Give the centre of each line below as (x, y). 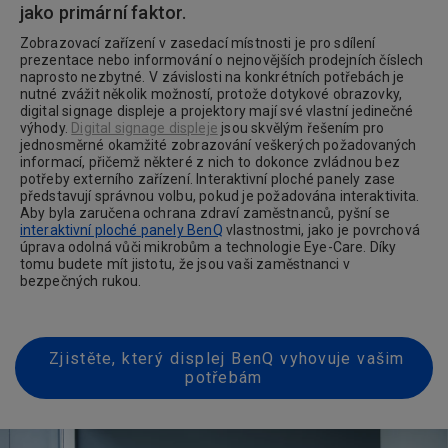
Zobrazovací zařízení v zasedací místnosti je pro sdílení (198, 43)
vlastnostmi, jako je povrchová (321, 230)
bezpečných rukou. (81, 281)
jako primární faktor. (110, 12)
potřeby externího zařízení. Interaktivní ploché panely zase (207, 179)
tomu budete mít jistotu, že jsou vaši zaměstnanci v (185, 264)
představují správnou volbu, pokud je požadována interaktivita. (220, 196)
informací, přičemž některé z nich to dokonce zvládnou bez (210, 162)
